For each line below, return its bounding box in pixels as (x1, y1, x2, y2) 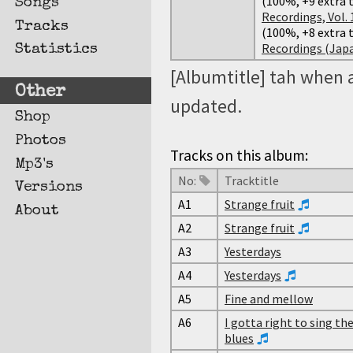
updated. (170, 95, 242, 117)
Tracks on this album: (170, 145, 308, 165)
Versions (15, 180, 84, 196)
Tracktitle (225, 173, 279, 189)
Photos (15, 132, 67, 149)
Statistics (15, 42, 98, 58)
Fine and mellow (225, 291, 313, 307)
